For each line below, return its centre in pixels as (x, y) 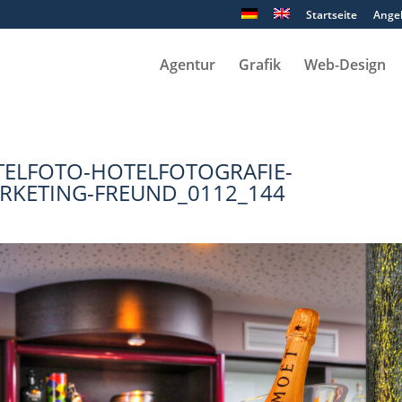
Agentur (187, 65)
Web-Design (345, 65)
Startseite (331, 15)
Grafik (259, 65)
